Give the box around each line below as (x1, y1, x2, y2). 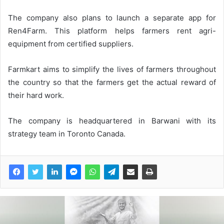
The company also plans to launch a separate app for (8, 13, 216, 23)
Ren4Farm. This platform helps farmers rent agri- (8, 26, 216, 36)
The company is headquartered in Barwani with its (8, 116, 216, 126)
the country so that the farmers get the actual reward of (8, 77, 216, 87)
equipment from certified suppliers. (8, 39, 133, 49)
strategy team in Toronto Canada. (8, 129, 125, 139)
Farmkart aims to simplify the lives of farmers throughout (8, 64, 216, 74)
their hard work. (8, 90, 64, 100)
